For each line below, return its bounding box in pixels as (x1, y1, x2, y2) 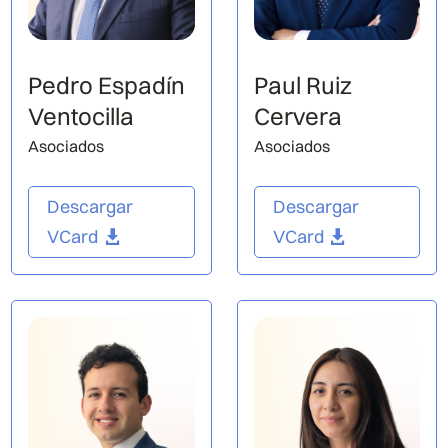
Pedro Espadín (28, 70, 186, 101)
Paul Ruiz (253, 70, 352, 101)
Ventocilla (28, 101, 135, 132)
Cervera (253, 101, 342, 132)
